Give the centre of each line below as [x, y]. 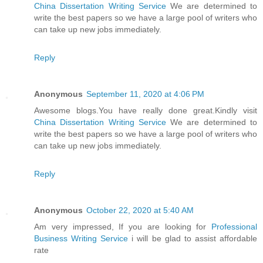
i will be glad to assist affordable [193, 239]
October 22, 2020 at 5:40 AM [140, 210]
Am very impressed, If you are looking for [123, 227]
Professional [234, 227]
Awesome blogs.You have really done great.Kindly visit [146, 111]
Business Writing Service [81, 239]
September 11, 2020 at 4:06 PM [145, 94]
